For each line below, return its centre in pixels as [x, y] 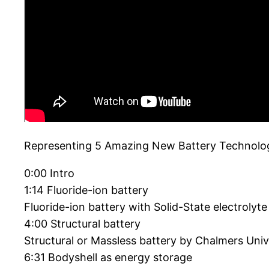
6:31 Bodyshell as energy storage [108, 258]
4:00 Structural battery [82, 224]
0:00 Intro [49, 174]
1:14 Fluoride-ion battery [86, 190]
